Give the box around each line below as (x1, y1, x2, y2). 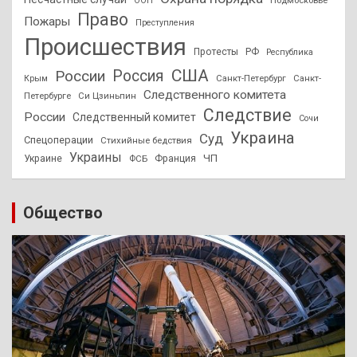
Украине (24, 152, 62, 164)
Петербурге (24, 89, 71, 101)
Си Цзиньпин (78, 89, 136, 101)
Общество (23, 202, 103, 222)
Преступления (135, 17, 194, 28)
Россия (112, 66, 164, 85)
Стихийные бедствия (100, 134, 192, 146)
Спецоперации (24, 133, 93, 146)
